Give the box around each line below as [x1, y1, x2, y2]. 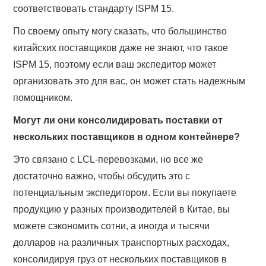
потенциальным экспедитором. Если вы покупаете [13, 188, 237, 198]
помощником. [13, 93, 73, 103]
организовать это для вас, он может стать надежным [13, 76, 246, 87]
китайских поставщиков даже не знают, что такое [13, 43, 229, 53]
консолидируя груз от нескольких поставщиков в [13, 254, 227, 265]
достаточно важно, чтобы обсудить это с [13, 171, 191, 182]
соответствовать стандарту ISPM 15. [13, 4, 175, 14]
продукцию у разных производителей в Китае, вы [13, 204, 230, 215]
